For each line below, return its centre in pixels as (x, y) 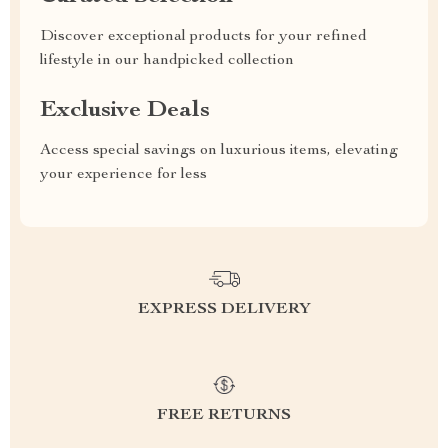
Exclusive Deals (125, 111)
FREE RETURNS (224, 416)
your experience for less (123, 175)
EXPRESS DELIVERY (224, 310)
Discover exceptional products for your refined (203, 37)
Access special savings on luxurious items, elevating (219, 151)
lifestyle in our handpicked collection (167, 61)
